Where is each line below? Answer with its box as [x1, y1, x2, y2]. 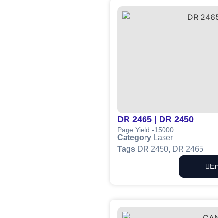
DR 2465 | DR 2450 [117, 114, 194, 125]
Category [117, 133, 151, 142]
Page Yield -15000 [117, 126, 174, 134]
